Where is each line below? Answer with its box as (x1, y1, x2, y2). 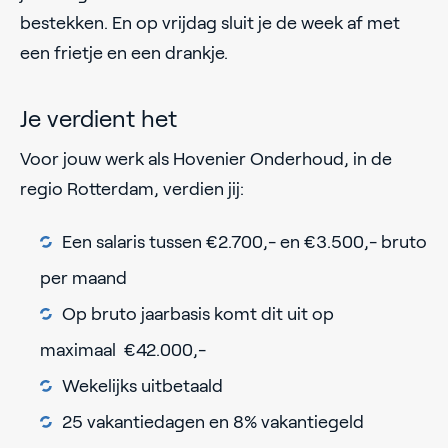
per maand (40, 268, 127, 289)
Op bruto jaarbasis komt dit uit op (62, 304, 334, 325)
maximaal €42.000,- (40, 340, 206, 361)
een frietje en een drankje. (20, 42, 232, 63)
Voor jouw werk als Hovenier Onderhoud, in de (20, 149, 392, 170)
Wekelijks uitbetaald (62, 376, 223, 397)
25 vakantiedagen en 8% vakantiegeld (62, 412, 364, 433)
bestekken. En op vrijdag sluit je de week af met (20, 12, 400, 33)
